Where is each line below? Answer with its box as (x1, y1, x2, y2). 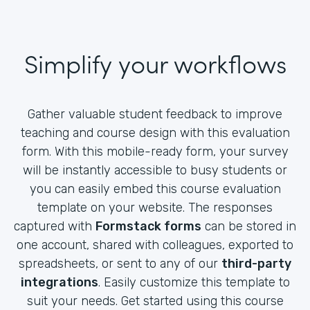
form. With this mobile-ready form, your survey (21, 143, 289, 159)
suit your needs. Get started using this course (26, 293, 284, 309)
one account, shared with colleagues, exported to (17, 237, 293, 253)
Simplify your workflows (24, 44, 286, 80)
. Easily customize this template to (98, 274, 290, 290)
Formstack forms (95, 218, 201, 234)
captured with (14, 218, 95, 234)
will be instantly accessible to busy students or (23, 162, 287, 178)
